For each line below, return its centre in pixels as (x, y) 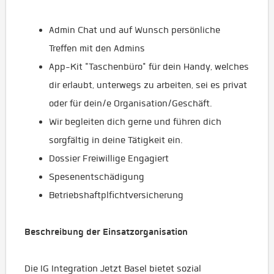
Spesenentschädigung (97, 177)
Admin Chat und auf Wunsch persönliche (135, 30)
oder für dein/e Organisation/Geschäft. (131, 103)
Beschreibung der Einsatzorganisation (106, 232)
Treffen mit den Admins (97, 48)
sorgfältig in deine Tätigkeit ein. (116, 140)
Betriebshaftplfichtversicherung (116, 195)
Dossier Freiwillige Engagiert (109, 158)
